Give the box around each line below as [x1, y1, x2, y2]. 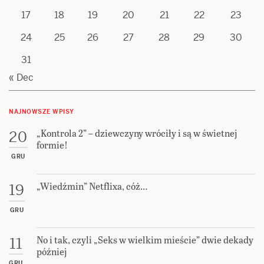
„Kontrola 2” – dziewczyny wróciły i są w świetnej [37, 126, 237, 140]
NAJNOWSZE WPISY [9, 107, 74, 115]
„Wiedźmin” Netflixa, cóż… [37, 179, 147, 193]
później [37, 244, 67, 258]
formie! [37, 137, 68, 151]
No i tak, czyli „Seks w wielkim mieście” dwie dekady [37, 232, 253, 246]
